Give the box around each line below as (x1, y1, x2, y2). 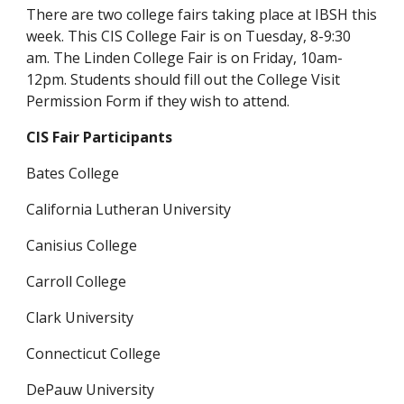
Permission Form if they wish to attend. (26, 91, 290, 111)
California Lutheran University (26, 199, 232, 219)
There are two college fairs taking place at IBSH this (26, 5, 378, 24)
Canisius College (26, 235, 138, 255)
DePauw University (26, 380, 155, 399)
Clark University (26, 308, 134, 327)
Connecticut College (26, 344, 161, 363)
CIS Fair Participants (26, 127, 173, 147)
